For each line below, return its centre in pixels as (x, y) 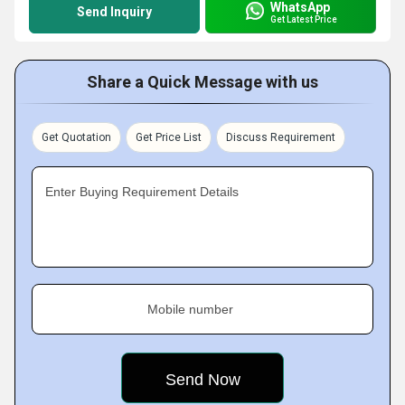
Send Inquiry (114, 12)
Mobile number (190, 309)
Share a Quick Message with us (202, 82)
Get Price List (169, 137)
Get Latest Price (304, 19)
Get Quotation (76, 137)
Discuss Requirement (281, 137)
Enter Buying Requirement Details (142, 192)
